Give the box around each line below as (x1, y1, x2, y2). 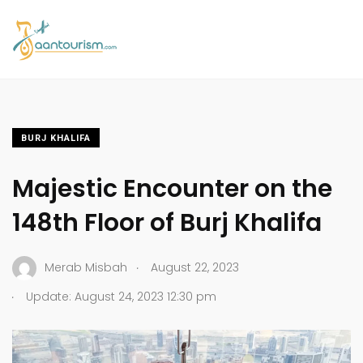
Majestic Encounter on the (12, 171, 332, 206)
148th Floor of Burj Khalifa (12, 205, 322, 240)
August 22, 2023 (151, 259, 239, 276)
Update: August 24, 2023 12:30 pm (23, 288, 216, 305)
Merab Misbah (45, 259, 127, 276)
